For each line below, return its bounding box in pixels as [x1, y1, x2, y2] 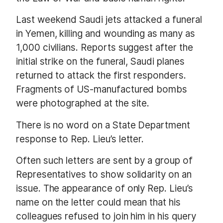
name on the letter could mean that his [16, 196, 181, 208]
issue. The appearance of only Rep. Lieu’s [16, 182, 193, 194]
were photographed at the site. [16, 98, 150, 110]
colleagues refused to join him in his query [16, 210, 196, 222]
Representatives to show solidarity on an [16, 168, 192, 180]
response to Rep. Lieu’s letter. [16, 133, 144, 145]
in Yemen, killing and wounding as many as [16, 28, 195, 40]
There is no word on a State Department [16, 119, 190, 131]
